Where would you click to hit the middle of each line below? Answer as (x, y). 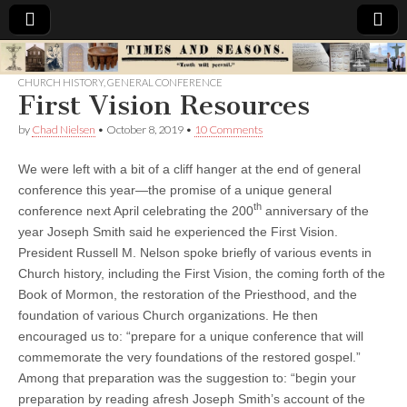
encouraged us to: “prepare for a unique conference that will (191, 336)
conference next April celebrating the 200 (136, 210)
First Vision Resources (164, 105)
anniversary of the (315, 210)
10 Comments (228, 129)
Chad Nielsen (64, 129)
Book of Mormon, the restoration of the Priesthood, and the (188, 294)
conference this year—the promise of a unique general (175, 189)
